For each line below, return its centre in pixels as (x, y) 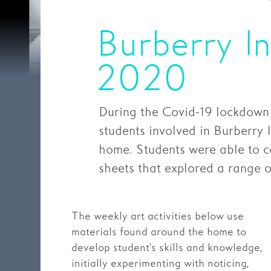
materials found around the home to (158, 233)
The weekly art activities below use (157, 217)
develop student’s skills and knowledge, (166, 248)
